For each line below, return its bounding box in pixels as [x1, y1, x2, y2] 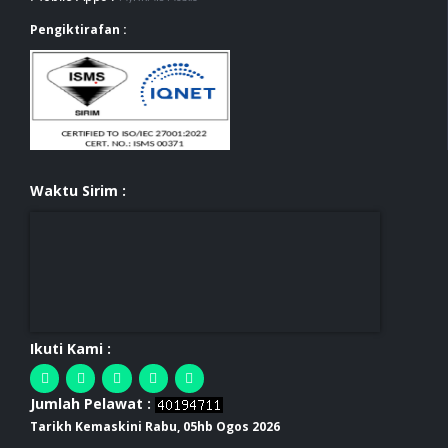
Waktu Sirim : [30, 181, 126, 200]
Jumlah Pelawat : [30, 394, 151, 414]
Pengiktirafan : [30, 21, 127, 38]
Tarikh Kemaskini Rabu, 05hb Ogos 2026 [30, 418, 280, 436]
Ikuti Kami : [30, 339, 111, 358]
